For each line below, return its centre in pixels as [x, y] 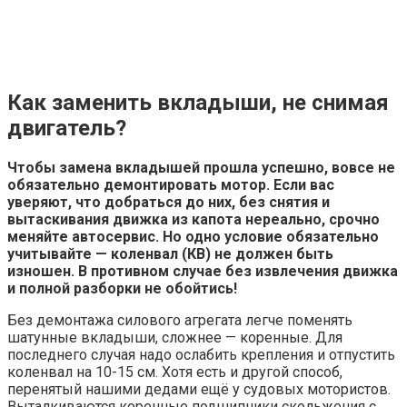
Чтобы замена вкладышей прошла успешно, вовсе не [201, 167]
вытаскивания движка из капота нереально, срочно [194, 219]
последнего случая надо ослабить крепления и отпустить [201, 354]
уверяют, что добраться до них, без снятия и [169, 202]
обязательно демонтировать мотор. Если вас [171, 184]
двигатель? [67, 128]
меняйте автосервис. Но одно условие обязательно [193, 236]
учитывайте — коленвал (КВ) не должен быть [170, 253]
